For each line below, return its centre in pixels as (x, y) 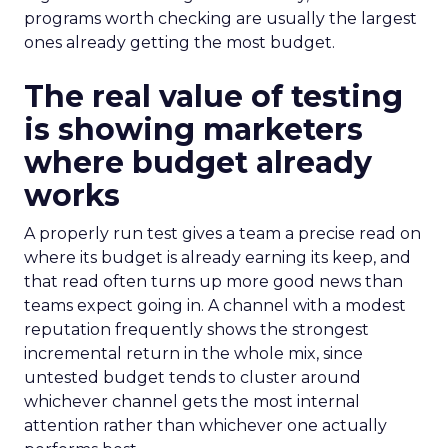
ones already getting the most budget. (179, 42)
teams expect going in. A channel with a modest (215, 305)
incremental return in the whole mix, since (193, 353)
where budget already (198, 162)
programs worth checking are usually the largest (220, 18)
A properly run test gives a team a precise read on (222, 233)
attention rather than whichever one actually (205, 425)
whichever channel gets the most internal (192, 401)
